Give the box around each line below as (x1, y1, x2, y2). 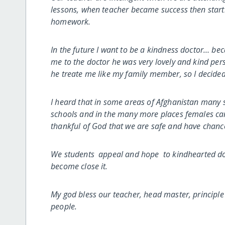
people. (51, 200, 77, 212)
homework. (51, 16, 91, 27)
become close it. (51, 160, 108, 172)
